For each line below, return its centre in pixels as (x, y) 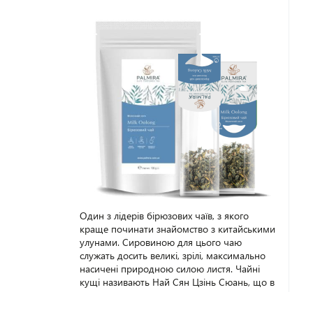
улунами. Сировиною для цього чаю (160, 242)
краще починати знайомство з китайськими (177, 229)
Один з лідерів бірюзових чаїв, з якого (164, 216)
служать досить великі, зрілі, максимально (172, 255)
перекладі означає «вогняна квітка (155, 295)
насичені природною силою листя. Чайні (169, 269)
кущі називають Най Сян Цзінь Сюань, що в (177, 282)
